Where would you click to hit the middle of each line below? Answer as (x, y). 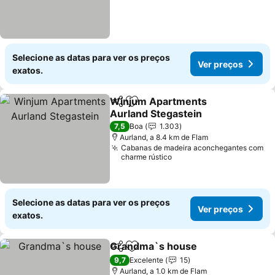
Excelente (147, 260)
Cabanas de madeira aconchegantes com (192, 148)
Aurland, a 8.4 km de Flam (164, 137)
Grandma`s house (154, 246)
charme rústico (147, 157)
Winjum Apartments (159, 101)
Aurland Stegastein (156, 114)
